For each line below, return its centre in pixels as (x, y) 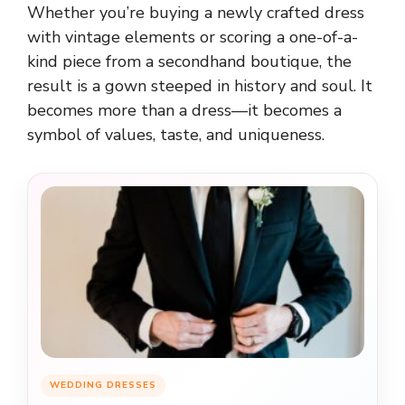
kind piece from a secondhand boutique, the (189, 61)
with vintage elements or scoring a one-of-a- (193, 37)
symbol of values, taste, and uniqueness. (176, 134)
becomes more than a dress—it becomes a (184, 110)
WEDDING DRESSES (103, 385)
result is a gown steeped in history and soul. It (200, 85)
